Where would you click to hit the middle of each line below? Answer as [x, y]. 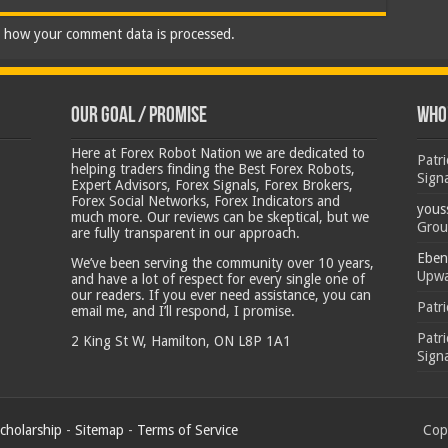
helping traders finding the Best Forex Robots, [213, 168]
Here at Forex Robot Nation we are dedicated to [218, 152]
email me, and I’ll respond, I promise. [183, 310]
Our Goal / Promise [139, 116]
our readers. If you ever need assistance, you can [221, 294]
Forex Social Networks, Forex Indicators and [206, 200]
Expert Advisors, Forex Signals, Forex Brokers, [212, 184]
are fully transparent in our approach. [186, 232]
